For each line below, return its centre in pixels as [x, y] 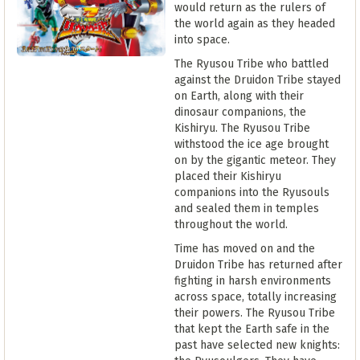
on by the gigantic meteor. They [255, 160]
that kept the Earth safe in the [252, 329]
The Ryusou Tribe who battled [252, 64]
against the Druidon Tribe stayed [258, 80]
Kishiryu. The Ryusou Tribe [242, 128]
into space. [202, 40]
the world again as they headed [255, 24]
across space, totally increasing [256, 297]
